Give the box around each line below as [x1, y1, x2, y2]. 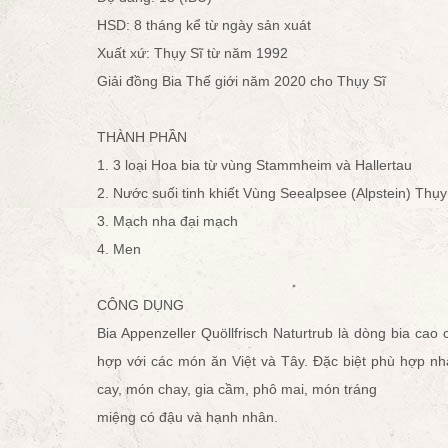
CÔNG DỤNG [97, 296, 184, 313]
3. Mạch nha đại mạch [97, 212, 238, 229]
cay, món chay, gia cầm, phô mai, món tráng [97, 380, 377, 397]
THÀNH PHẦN [97, 128, 187, 145]
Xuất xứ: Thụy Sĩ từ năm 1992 [97, 44, 288, 61]
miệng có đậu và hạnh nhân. [97, 408, 278, 425]
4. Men [97, 240, 141, 257]
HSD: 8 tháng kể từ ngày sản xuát [97, 16, 311, 33]
